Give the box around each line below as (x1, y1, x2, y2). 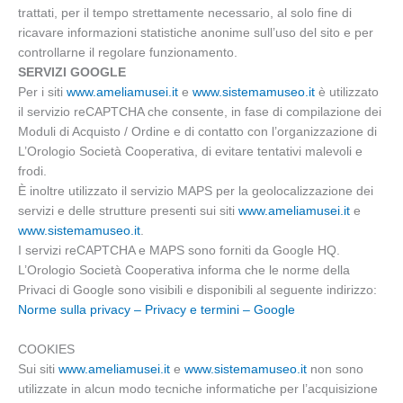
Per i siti (18, 85, 67, 100)
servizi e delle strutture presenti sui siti (18, 204, 238, 219)
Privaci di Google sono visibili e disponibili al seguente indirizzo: (18, 283, 377, 298)
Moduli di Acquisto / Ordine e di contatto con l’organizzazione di (18, 125, 377, 139)
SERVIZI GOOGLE (18, 66, 126, 80)
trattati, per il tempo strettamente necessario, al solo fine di (18, 6, 352, 21)
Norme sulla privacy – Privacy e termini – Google (18, 303, 295, 318)
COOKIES (18, 343, 75, 357)
